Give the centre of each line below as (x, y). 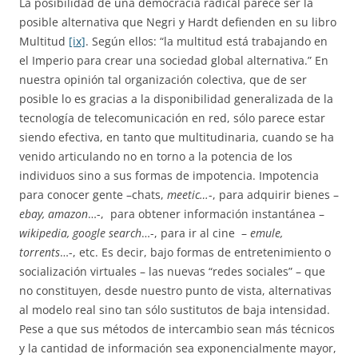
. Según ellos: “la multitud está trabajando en (207, 41)
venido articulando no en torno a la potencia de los (156, 156)
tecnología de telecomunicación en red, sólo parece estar (172, 118)
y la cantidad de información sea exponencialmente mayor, (178, 348)
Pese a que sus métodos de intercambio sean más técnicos (177, 329)
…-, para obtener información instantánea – (206, 214)
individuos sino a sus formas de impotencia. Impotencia (169, 175)
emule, (267, 233)
